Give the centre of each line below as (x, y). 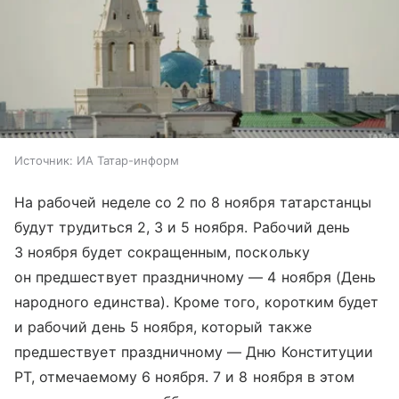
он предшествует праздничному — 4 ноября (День (195, 277)
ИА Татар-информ (128, 161)
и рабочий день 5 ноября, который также (163, 327)
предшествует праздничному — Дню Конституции (194, 352)
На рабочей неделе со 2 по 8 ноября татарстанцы (193, 203)
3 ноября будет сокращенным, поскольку (162, 252)
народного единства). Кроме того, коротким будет (197, 302)
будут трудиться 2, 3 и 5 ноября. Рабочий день (183, 228)
